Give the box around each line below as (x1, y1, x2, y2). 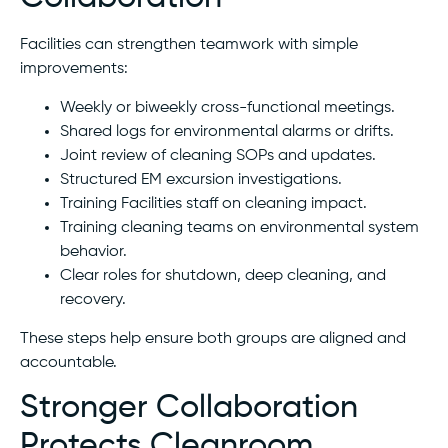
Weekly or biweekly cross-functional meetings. (60, 99, 395, 116)
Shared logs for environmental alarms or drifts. (60, 123, 394, 140)
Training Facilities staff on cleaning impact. (60, 195, 367, 212)
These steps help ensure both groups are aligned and (20, 330, 406, 347)
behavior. (60, 243, 127, 260)
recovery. (60, 291, 126, 308)
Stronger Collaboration (20, 392, 358, 425)
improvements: (20, 61, 128, 78)
